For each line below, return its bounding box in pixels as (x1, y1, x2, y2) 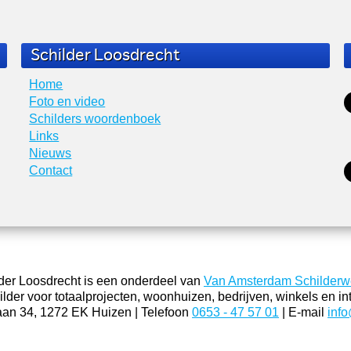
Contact (29, 163, 73, 177)
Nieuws (29, 146, 72, 160)
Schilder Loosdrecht (31, 45, 181, 65)
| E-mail (279, 305, 327, 319)
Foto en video (29, 94, 106, 108)
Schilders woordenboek (29, 111, 161, 125)
